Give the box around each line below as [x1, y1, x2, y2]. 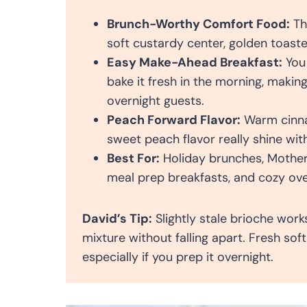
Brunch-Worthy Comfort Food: [107, 15, 290, 32]
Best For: [107, 149, 160, 167]
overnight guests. [107, 92, 204, 109]
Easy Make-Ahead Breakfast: [107, 53, 282, 71]
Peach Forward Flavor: [107, 111, 241, 128]
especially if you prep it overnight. [82, 248, 273, 265]
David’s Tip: [82, 210, 152, 227]
